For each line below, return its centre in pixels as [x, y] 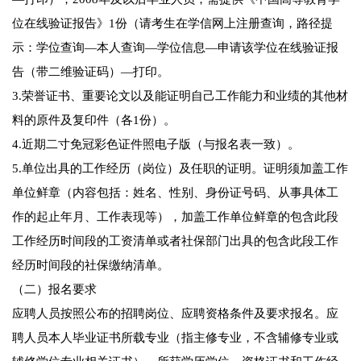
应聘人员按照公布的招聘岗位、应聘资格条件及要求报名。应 [175, 314]
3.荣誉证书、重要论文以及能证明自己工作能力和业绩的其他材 [180, 96]
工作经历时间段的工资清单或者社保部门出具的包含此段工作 [175, 241]
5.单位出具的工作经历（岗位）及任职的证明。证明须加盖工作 [180, 169]
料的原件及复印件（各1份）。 [94, 120]
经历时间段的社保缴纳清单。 [91, 266]
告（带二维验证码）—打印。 [91, 72]
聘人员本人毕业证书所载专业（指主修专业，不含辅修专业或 [175, 338]
